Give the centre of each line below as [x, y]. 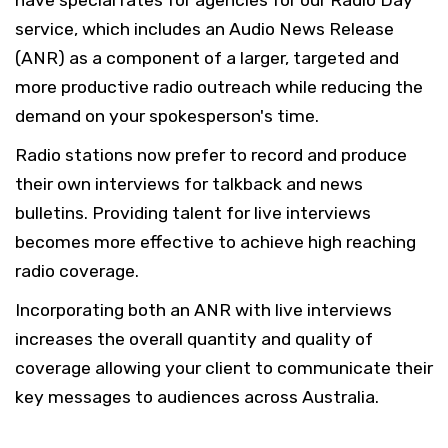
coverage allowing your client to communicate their [224, 368]
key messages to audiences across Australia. [197, 397]
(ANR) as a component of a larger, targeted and [207, 58]
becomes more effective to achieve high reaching [215, 242]
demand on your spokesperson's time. [169, 116]
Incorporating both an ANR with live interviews [203, 310]
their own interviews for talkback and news [189, 184]
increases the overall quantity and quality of [194, 339]
